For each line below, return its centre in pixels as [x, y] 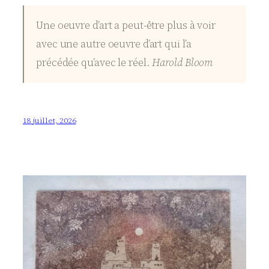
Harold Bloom [183, 63]
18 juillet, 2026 [50, 120]
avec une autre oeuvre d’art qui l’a [114, 44]
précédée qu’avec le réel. [94, 63]
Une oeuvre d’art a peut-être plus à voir [126, 26]
